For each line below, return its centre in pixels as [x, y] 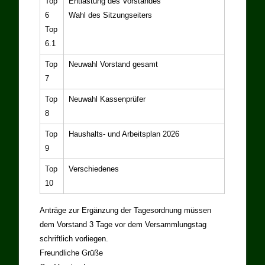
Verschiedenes [94, 169]
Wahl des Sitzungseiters [111, 15]
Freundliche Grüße [72, 253]
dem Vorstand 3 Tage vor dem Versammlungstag [123, 225]
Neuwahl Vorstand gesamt [114, 64]
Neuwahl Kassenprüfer [107, 99]
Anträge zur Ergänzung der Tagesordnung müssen [126, 211]
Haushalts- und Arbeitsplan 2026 [124, 134]
